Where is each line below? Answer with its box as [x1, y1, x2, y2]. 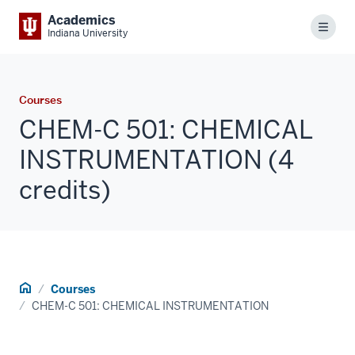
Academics [48, 12, 116, 29]
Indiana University [48, 27, 128, 40]
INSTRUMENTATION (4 [19, 143, 294, 176]
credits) [19, 173, 111, 206]
